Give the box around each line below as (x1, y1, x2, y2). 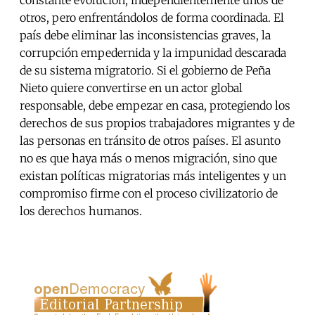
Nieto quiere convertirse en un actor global (20, 81, 243, 96)
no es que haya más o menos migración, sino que (20, 151, 277, 166)
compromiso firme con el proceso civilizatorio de (20, 186, 278, 201)
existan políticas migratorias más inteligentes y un (20, 169, 286, 184)
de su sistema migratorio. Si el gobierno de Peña (20, 63, 271, 78)
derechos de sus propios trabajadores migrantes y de (20, 116, 295, 131)
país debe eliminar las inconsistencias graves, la (20, 28, 271, 43)
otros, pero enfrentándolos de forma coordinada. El (20, 11, 284, 25)
